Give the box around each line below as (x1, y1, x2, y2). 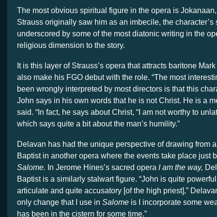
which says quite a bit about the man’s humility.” (17, 119, 180, 128)
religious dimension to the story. (17, 41, 127, 49)
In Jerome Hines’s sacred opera (47, 163, 158, 171)
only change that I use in (17, 198, 102, 206)
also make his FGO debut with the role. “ (17, 73, 154, 81)
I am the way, (158, 163, 205, 171)
